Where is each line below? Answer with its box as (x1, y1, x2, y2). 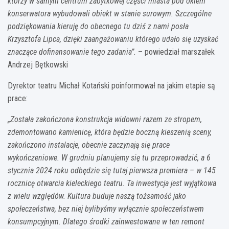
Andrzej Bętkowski (8, 59, 68, 70)
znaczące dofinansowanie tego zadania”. (8, 47, 136, 57)
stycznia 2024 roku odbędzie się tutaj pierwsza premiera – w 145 (8, 165, 216, 175)
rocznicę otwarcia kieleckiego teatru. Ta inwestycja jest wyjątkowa (8, 178, 216, 188)
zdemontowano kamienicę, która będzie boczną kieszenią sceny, (8, 127, 212, 137)
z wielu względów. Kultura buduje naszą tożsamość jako (8, 191, 186, 201)
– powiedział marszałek (136, 47, 215, 57)
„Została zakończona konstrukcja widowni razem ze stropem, (8, 114, 202, 124)
